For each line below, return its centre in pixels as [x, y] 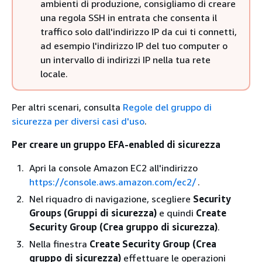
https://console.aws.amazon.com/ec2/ [113, 182]
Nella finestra [59, 244]
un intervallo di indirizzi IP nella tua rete [125, 60]
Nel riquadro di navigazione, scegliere [111, 199]
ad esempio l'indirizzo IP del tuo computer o [134, 46]
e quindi [176, 213]
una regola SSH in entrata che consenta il [129, 18]
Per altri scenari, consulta [67, 107]
